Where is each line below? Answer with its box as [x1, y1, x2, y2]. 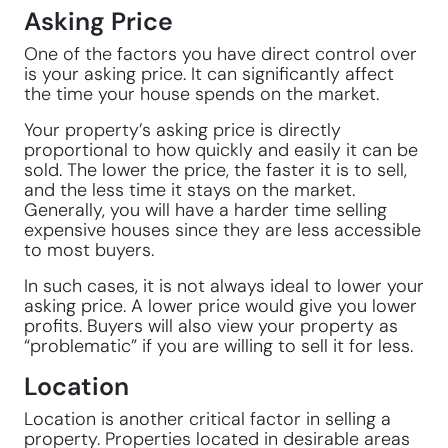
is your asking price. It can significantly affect [24, 63, 394, 85]
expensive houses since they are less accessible [24, 219, 421, 241]
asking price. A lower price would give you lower [24, 295, 417, 317]
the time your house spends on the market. [24, 83, 379, 105]
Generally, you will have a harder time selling [24, 199, 387, 221]
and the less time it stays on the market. [24, 179, 355, 201]
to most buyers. [24, 239, 154, 261]
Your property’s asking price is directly [24, 119, 341, 141]
